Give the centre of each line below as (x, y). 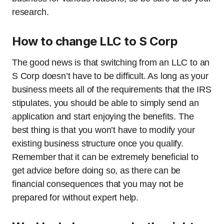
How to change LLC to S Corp (95, 41)
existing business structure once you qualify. (98, 144)
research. (30, 12)
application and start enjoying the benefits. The (103, 117)
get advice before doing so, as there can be (96, 171)
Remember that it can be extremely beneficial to (105, 157)
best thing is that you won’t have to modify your (103, 130)
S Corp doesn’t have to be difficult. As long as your (110, 76)
